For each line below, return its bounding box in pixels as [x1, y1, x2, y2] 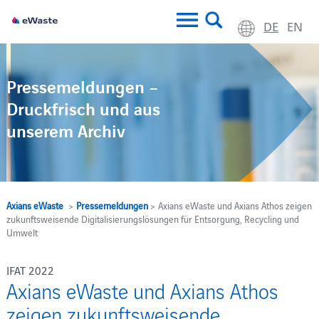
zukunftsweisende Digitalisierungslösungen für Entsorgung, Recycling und [6, 212, 299, 225]
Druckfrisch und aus [6, 98, 160, 122]
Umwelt [6, 226, 38, 239]
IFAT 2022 [6, 262, 54, 278]
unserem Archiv [6, 120, 125, 144]
